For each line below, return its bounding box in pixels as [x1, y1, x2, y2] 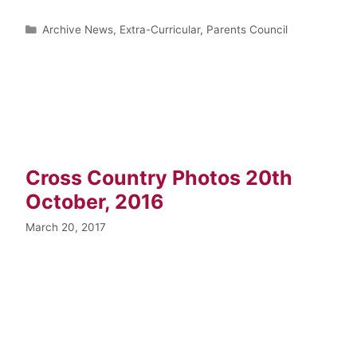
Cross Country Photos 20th [25, 165, 292, 190]
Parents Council [206, 22, 288, 36]
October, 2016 [25, 189, 164, 214]
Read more [40, 261, 105, 278]
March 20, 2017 [25, 220, 106, 233]
